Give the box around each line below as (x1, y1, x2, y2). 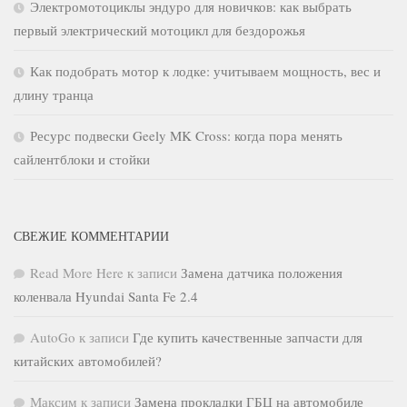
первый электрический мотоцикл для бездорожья (14, 20, 305, 39)
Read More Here (30, 263, 124, 282)
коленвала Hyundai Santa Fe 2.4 (14, 286, 198, 305)
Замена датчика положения (181, 263, 342, 282)
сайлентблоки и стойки (14, 149, 150, 168)
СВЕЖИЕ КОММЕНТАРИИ (14, 226, 169, 244)
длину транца (14, 84, 94, 104)
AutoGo (30, 327, 75, 346)
